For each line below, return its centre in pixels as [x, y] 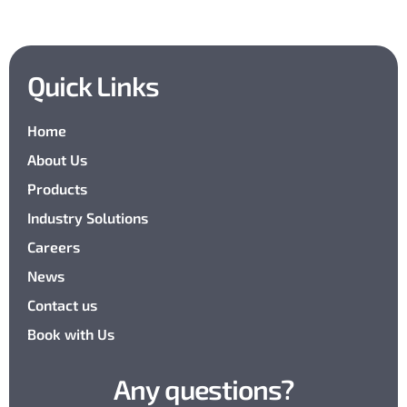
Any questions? [203, 389]
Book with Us [71, 334]
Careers [54, 247]
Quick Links [93, 85]
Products [57, 189]
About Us [57, 159]
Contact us [62, 305]
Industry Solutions [88, 218]
